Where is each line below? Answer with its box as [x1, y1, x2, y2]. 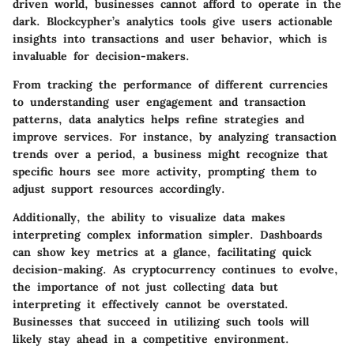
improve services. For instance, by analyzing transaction [13, 130, 337, 145]
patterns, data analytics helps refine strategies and [13, 112, 304, 127]
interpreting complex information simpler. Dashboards [13, 228, 322, 243]
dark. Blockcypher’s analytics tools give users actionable [13, 14, 333, 29]
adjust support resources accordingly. [13, 182, 225, 197]
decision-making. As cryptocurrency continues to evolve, [13, 262, 338, 277]
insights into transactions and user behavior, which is [13, 32, 327, 47]
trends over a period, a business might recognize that [13, 147, 328, 162]
